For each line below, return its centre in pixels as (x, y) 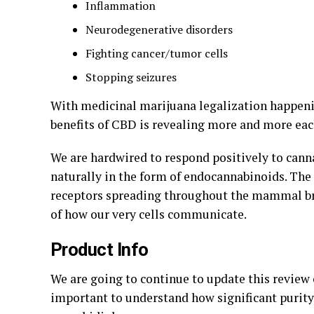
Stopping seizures (131, 77)
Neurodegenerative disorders (159, 29)
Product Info (100, 250)
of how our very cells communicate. (149, 214)
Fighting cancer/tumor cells (157, 53)
